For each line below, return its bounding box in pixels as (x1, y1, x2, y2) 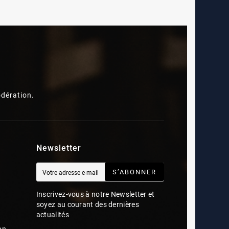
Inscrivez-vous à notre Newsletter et (36, 190, 155, 199)
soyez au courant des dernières (36, 200, 139, 209)
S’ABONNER (112, 168, 156, 176)
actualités (36, 211, 69, 219)
